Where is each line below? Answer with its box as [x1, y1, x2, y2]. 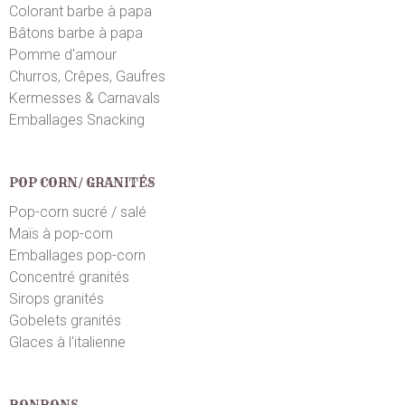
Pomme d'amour [9, 45, 117, 63]
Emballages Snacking [9, 110, 145, 128]
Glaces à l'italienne [9, 333, 126, 351]
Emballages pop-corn [9, 246, 146, 264]
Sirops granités [9, 289, 104, 307]
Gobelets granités [9, 311, 121, 329]
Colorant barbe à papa [9, 2, 152, 20]
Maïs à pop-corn [9, 224, 113, 242]
